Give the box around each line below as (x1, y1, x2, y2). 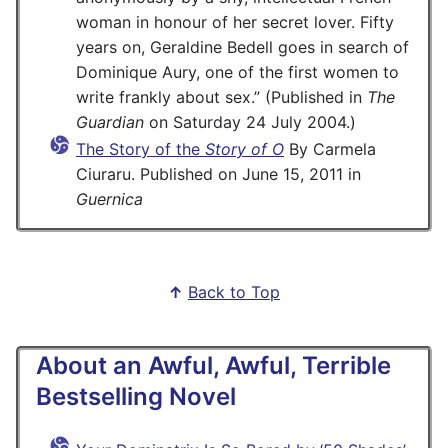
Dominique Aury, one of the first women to (76, 62, 399, 83)
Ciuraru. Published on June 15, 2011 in (76, 164, 361, 185)
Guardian (76, 112, 144, 133)
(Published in (260, 87, 367, 108)
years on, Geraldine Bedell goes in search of (76, 37, 409, 58)
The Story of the (76, 139, 205, 160)
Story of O (205, 139, 284, 160)
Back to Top (188, 282, 280, 303)
